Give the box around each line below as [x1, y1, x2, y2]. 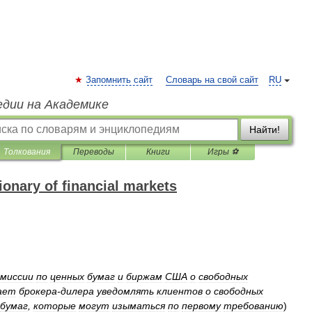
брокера [19, 286, 57, 297]
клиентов [157, 286, 203, 297]
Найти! [249, 124, 280, 135]
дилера [61, 286, 94, 297]
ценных [50, 271, 84, 282]
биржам [126, 271, 162, 282]
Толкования [3, 147, 50, 157]
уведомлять [97, 286, 154, 297]
